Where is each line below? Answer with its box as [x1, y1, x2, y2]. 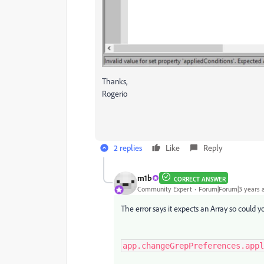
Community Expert [137, 184, 192, 194]
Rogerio [102, 88, 127, 98]
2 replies [114, 142, 142, 153]
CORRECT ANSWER [174, 174, 226, 183]
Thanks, [102, 75, 127, 86]
